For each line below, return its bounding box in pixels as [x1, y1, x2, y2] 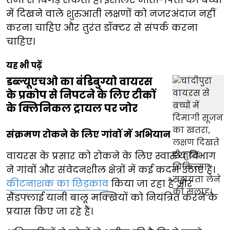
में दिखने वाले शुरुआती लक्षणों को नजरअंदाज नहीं [6, 7, 216, 21]
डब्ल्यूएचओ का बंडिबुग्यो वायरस [6, 74, 152, 89]
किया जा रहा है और [108, 177, 193, 190]
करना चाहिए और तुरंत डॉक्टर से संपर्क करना [6, 21, 198, 34]
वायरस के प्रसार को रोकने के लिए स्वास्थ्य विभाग [6, 149, 216, 163]
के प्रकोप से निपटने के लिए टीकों [6, 88, 156, 103]
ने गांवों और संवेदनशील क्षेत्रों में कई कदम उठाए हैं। [6, 163, 215, 177]
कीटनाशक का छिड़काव [6, 177, 108, 190]
